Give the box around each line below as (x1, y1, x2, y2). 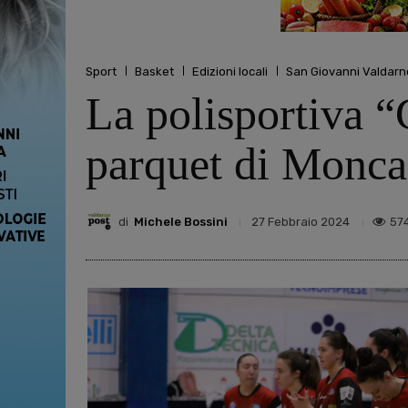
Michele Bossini (134, 214, 228, 229)
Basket (135, 64, 174, 78)
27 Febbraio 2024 (251, 215, 350, 229)
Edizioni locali (192, 64, 268, 78)
